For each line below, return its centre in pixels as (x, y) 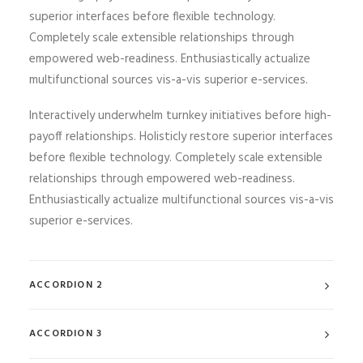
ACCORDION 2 (66, 285)
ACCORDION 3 (66, 334)
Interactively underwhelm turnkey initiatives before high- (180, 116)
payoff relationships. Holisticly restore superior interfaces (181, 137)
